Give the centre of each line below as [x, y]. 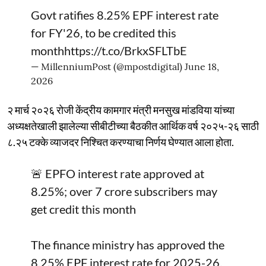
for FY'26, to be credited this [104, 32]
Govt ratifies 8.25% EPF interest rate [125, 15]
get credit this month [83, 209]
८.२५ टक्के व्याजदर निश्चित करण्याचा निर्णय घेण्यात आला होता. [121, 142]
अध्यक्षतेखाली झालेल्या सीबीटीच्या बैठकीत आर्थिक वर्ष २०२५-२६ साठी [133, 126]
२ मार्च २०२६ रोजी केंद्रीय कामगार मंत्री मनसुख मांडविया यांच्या [121, 110]
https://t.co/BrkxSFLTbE [126, 50]
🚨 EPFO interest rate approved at [118, 173]
